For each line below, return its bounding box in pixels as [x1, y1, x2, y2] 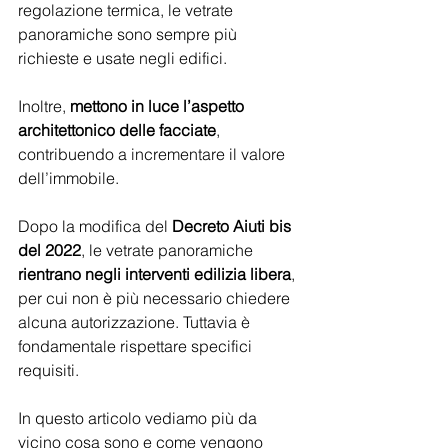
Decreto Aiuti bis [172, 216, 295, 236]
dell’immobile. [18, 168, 119, 188]
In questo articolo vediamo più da [18, 408, 261, 428]
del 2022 [18, 240, 81, 260]
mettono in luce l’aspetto [70, 96, 248, 116]
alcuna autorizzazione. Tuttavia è [18, 312, 254, 332]
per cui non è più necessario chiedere [18, 288, 294, 308]
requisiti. [18, 360, 83, 380]
